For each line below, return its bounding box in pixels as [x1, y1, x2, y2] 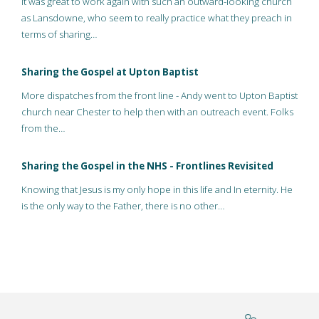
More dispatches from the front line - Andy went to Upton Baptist [21, 88, 298, 102]
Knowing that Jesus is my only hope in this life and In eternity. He [21, 182, 293, 196]
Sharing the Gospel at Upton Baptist [21, 65, 199, 78]
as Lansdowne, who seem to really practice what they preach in [21, 11, 292, 24]
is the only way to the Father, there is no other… [21, 199, 225, 212]
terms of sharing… [21, 27, 98, 41]
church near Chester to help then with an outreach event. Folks [21, 105, 293, 118]
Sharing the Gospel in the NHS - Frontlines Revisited [21, 159, 273, 172]
